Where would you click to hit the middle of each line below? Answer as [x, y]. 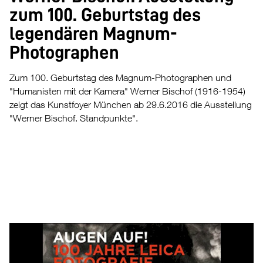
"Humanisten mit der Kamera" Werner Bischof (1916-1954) [127, 91]
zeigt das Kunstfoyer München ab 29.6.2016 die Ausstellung [131, 104]
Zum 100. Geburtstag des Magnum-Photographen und [120, 77]
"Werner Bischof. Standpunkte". [74, 118]
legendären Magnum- [93, 33]
